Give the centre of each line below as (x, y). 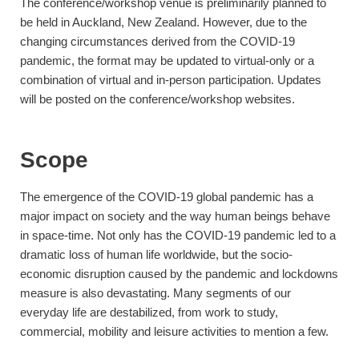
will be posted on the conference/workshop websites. (157, 99)
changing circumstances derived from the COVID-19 (157, 41)
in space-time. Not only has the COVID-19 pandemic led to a (178, 235)
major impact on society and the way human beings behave (175, 216)
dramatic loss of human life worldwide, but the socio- (156, 254)
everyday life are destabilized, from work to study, (149, 312)
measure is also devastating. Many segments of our (155, 293)
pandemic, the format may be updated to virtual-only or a (167, 61)
